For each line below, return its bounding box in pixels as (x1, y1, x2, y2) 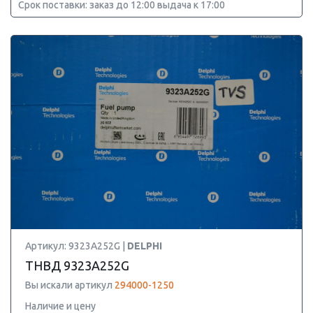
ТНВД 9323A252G (25, 259, 129, 272)
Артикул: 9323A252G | (25, 240, 127, 252)
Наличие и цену (25, 300, 96, 312)
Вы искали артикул (25, 279, 115, 291)
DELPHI (127, 240, 162, 252)
